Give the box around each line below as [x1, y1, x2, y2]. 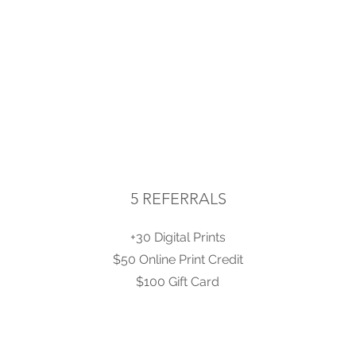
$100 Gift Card [136, 274, 219, 289]
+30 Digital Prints [130, 230, 226, 245]
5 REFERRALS [130, 189, 226, 208]
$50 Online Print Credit [112, 252, 243, 267]
